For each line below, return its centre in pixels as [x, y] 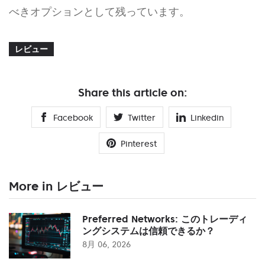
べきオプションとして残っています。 [99, 12]
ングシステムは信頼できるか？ [148, 230]
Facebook [73, 117]
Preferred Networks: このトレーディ [165, 219]
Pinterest [138, 143]
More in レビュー [56, 186]
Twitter [142, 117]
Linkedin [207, 117]
